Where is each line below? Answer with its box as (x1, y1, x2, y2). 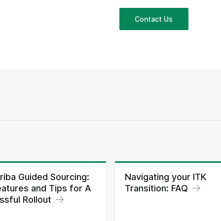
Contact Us (135, 14, 173, 23)
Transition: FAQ (125, 183, 188, 194)
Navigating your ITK (125, 172, 206, 183)
